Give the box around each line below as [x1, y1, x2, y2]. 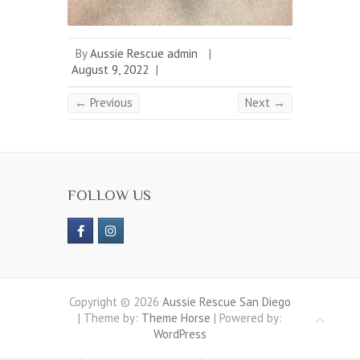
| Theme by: [78, 309, 141, 325]
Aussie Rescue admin [90, 45, 198, 61]
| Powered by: [211, 309, 282, 325]
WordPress [153, 325, 207, 342]
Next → [245, 94, 285, 110]
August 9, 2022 [72, 61, 149, 77]
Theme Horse [141, 309, 211, 325]
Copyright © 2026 [69, 293, 162, 309]
